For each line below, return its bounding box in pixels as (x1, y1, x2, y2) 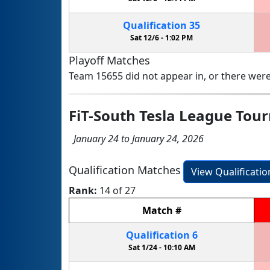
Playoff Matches (69, 52, 150, 67)
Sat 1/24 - (128, 242, 163, 253)
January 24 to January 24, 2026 (69, 131, 204, 145)
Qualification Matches (69, 163, 181, 178)
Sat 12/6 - (130, 32, 165, 43)
